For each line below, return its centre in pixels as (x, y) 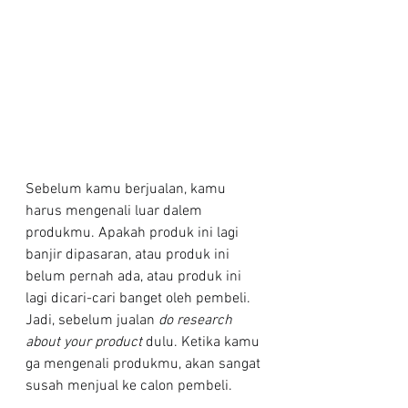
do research (197, 321)
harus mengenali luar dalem (116, 212)
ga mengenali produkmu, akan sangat (145, 365)
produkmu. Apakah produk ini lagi (134, 234)
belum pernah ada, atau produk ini (135, 277)
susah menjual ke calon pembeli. (129, 387)
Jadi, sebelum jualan (92, 321)
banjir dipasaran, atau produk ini (129, 255)
